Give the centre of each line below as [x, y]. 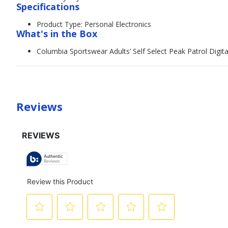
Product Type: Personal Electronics [94, 24]
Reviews [39, 106]
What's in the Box [57, 34]
